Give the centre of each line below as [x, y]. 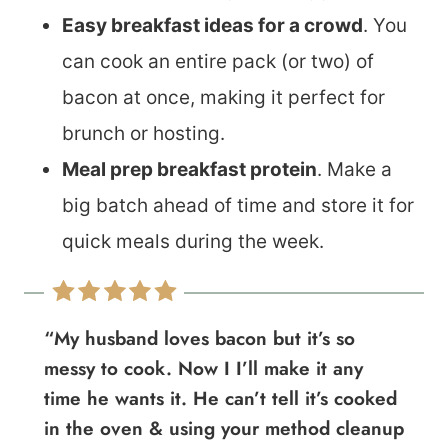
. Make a [354, 169]
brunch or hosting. [143, 133]
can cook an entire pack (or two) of [218, 61]
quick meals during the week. [193, 241]
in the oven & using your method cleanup [224, 428]
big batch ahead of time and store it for [238, 205]
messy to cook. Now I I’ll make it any [203, 368]
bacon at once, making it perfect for [223, 97]
